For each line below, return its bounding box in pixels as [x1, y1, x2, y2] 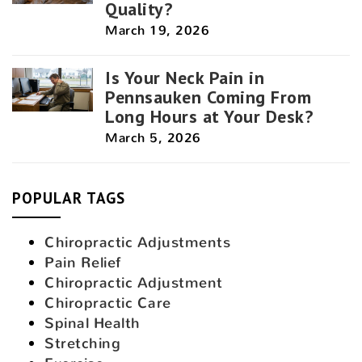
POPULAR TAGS [12, 187, 125, 208]
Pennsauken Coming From [105, 85, 311, 108]
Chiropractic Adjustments [44, 232, 230, 252]
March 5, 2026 [105, 128, 201, 146]
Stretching [44, 333, 120, 353]
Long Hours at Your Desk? [105, 104, 313, 128]
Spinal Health [44, 313, 141, 333]
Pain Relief [44, 252, 121, 272]
